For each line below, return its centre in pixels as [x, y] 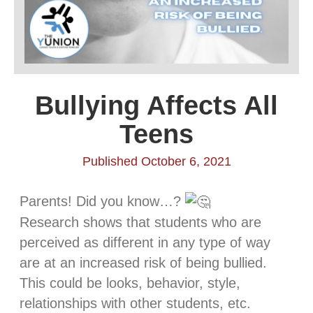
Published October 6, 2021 [156, 161]
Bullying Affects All [156, 105]
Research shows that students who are [140, 223]
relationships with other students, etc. [135, 304]
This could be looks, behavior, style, [130, 283]
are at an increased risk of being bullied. [143, 263]
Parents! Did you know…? [102, 201]
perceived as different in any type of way [145, 243]
